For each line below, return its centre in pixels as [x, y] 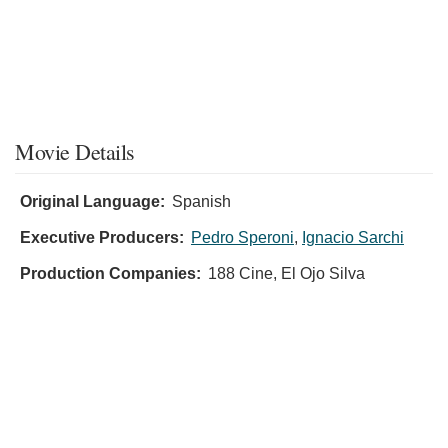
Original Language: [92, 202]
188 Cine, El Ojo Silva [286, 274]
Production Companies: [110, 274]
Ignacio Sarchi [353, 238]
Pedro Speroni [242, 238]
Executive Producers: [102, 238]
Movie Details [75, 152]
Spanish [201, 202]
